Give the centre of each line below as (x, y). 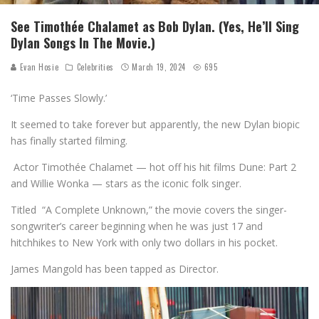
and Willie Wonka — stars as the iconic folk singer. (126, 183)
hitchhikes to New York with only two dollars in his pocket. (144, 242)
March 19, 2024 (159, 67)
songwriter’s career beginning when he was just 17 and (137, 226)
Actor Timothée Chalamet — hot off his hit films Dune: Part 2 (153, 167)
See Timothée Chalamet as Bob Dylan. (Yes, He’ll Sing (155, 26)
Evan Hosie (38, 67)
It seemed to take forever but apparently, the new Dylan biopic (155, 124)
